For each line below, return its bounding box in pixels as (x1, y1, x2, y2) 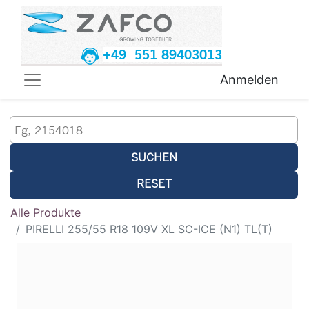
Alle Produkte (10, 206, 81, 220)
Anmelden (220, 72, 279, 88)
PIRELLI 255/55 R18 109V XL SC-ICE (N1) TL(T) (26, 222, 272, 237)
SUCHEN (130, 150, 177, 165)
